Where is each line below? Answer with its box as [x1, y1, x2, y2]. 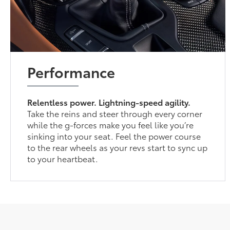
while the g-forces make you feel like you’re [27, 118, 194, 130]
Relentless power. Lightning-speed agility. [27, 95, 191, 108]
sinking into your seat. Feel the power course [27, 129, 201, 142]
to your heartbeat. [27, 152, 99, 164]
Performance [27, 61, 116, 82]
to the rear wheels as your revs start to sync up [27, 141, 208, 153]
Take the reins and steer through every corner [27, 107, 203, 119]
